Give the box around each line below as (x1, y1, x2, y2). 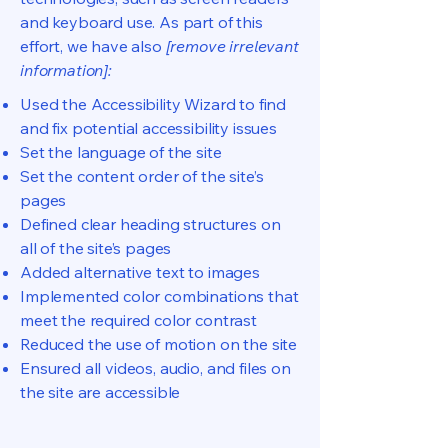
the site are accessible (20, 382, 181, 402)
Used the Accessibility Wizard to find (20, 94, 287, 114)
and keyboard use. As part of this (20, 12, 263, 32)
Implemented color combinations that (20, 286, 299, 306)
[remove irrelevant (165, 36, 299, 56)
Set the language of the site (20, 142, 226, 162)
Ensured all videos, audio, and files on (20, 358, 291, 378)
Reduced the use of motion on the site (20, 334, 298, 354)
